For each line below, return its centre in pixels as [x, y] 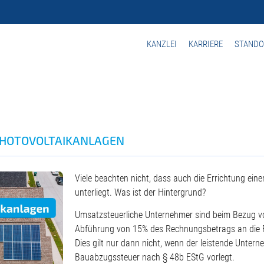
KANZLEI [162, 44]
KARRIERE [206, 44]
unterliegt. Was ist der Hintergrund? [141, 193]
